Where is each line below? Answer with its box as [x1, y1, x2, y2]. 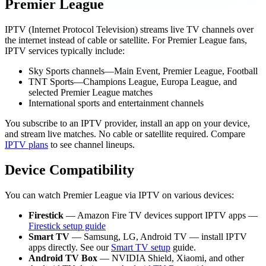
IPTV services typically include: [5, 45, 125, 56]
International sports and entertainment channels [28, 97, 204, 108]
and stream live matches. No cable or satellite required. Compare [5, 128, 245, 139]
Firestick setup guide [28, 220, 106, 231]
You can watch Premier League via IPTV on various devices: [5, 189, 234, 200]
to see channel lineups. [48, 139, 135, 150]
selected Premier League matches [28, 87, 153, 97]
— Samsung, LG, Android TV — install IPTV [69, 231, 247, 242]
